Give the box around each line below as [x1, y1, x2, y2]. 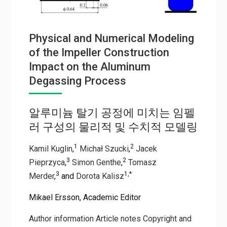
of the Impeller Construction [28, 46, 169, 59]
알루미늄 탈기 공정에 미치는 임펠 [28, 106, 195, 119]
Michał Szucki [79, 143, 129, 154]
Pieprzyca [28, 157, 65, 167]
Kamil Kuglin [28, 143, 72, 154]
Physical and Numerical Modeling [28, 31, 194, 45]
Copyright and [142, 213, 192, 223]
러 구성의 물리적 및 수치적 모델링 [28, 120, 198, 133]
